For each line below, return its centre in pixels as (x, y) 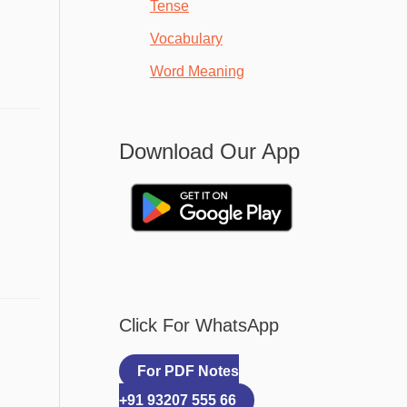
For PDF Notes (188, 371)
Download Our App (209, 151)
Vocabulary (186, 39)
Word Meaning (197, 72)
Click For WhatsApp (199, 325)
